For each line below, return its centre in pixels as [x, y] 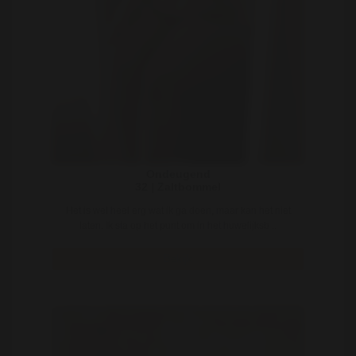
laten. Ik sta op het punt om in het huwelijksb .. [178, 225]
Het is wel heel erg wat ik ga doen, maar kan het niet [178, 210]
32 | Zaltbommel [178, 186]
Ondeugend [178, 174]
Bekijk [178, 259]
